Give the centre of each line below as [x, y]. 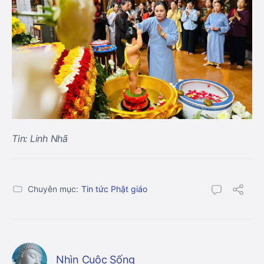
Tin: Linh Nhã [40, 138]
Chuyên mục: [53, 189]
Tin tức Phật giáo [114, 189]
